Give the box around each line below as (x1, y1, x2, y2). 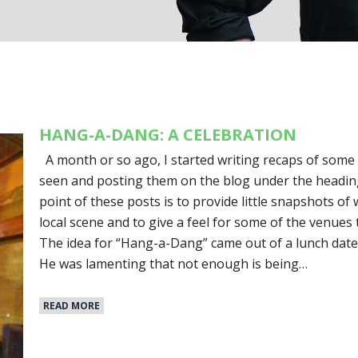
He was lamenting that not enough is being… (39, 254, 308, 272)
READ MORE (43, 299, 101, 313)
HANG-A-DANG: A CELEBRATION (39, 123, 297, 145)
